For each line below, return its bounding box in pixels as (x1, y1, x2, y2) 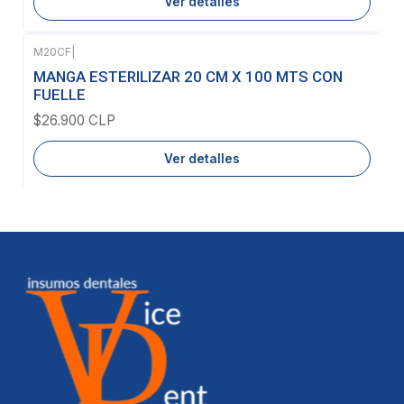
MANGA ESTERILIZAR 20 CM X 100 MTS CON (33, 67, 343, 86)
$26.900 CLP (33, 112, 115, 130)
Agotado (53, 59, 111, 78)
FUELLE (33, 85, 86, 104)
